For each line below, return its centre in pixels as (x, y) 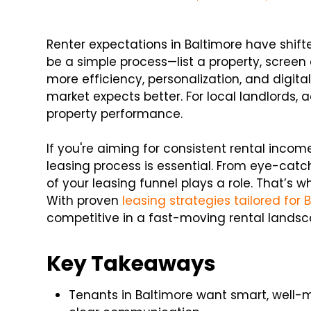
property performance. (115, 114)
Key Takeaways (132, 264)
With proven (83, 201)
